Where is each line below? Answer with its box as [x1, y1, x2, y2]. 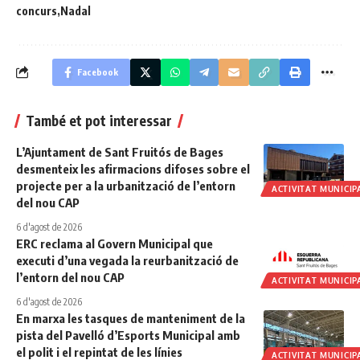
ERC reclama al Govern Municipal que [16, 235, 213, 251]
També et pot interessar [26, 111, 172, 129]
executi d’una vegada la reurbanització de [16, 252, 239, 268]
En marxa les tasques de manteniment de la [16, 310, 245, 325]
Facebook [77, 66, 118, 77]
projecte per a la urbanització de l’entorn [16, 178, 235, 193]
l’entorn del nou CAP [16, 269, 125, 284]
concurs [16, 3, 57, 18]
